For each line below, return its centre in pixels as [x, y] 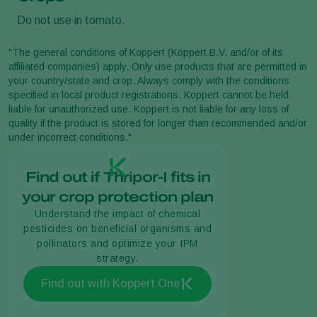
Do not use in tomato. [71, 20]
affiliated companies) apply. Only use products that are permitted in [158, 66]
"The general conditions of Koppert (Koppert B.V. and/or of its [146, 52]
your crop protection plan [117, 196]
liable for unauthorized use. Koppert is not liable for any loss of [149, 109]
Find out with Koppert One [110, 283]
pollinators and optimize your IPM [117, 243]
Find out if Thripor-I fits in [117, 177]
